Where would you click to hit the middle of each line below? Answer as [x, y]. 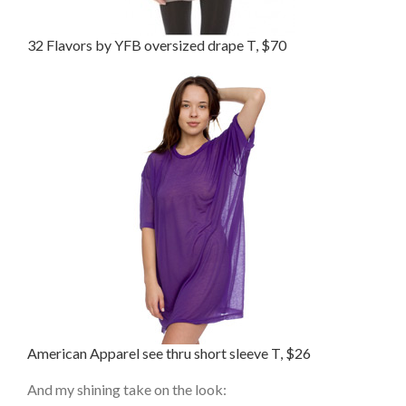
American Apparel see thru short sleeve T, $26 [169, 353]
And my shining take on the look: [127, 389]
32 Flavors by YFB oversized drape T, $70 [157, 44]
